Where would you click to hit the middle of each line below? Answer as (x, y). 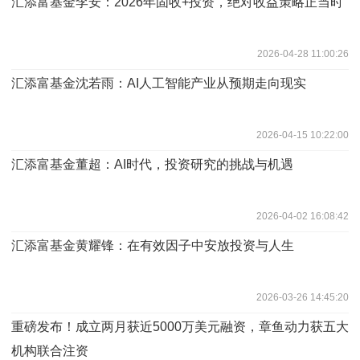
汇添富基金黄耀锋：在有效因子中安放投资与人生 (153, 245)
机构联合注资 (50, 350)
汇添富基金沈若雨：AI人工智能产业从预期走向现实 (159, 83)
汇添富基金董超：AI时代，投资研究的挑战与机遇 (152, 164)
